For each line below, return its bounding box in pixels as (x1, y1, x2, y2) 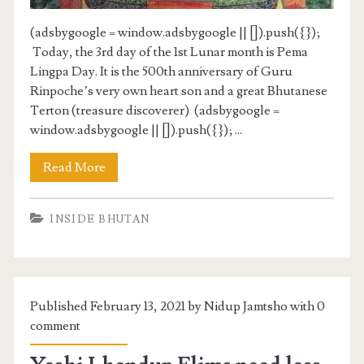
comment (30, 318, 81, 335)
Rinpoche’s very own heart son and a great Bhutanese (30, 82, 328, 99)
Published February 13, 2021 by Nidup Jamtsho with (30, 298, 318, 315)
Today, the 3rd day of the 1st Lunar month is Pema (30, 43, 309, 60)
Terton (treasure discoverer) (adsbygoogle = (30, 102, 280, 119)
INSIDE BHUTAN (50, 213, 150, 227)
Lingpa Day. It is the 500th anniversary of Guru (30, 63, 293, 80)
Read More (42, 158, 106, 175)
